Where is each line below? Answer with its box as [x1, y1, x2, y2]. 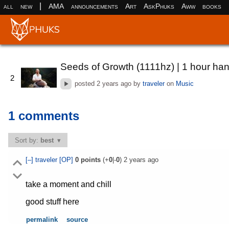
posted [73, 79, 97, 87]
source [66, 216, 88, 224]
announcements [71, 2, 118, 10]
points [78, 156, 101, 164]
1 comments [8, 109, 79, 123]
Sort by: [15, 136, 41, 144]
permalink [26, 216, 58, 224]
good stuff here [25, 197, 79, 207]
